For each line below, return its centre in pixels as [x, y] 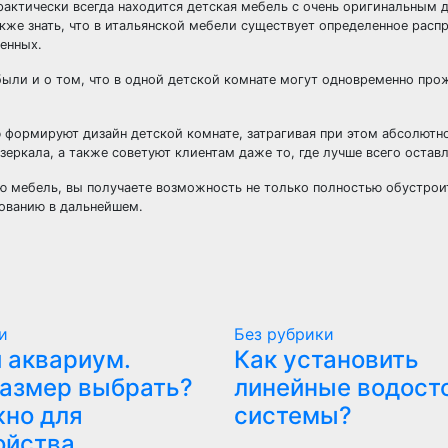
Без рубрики [283, 334]
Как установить [326, 359]
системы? [292, 415]
